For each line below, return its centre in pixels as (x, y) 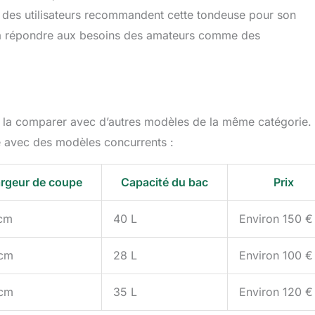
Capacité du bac (165, 182)
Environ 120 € (276, 292)
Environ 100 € (276, 256)
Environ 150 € (276, 219)
